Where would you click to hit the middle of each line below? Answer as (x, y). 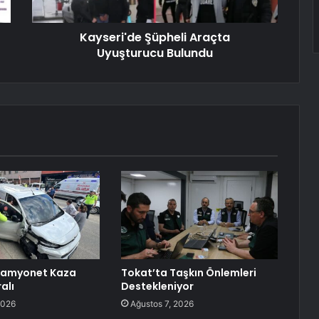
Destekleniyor (157, 287)
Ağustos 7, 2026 (162, 304)
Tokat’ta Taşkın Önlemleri (188, 273)
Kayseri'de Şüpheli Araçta (155, 38)
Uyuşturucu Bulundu (155, 53)
